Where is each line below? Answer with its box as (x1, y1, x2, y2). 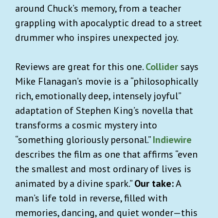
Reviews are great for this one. (15, 60, 145, 73)
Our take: (134, 177, 174, 190)
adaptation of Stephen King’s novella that (15, 104, 193, 117)
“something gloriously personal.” (15, 133, 153, 146)
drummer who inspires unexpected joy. (15, 31, 179, 44)
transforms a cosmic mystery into (15, 118, 157, 131)
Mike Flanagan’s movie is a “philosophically (15, 74, 198, 88)
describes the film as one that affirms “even (15, 147, 198, 161)
